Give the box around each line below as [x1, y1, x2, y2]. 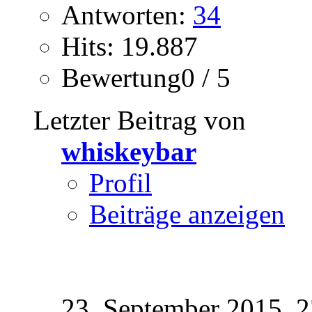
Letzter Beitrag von [33, 104, 246, 135]
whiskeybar [61, 136, 196, 166]
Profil [89, 167, 152, 198]
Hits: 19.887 [61, 31, 198, 61]
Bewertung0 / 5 [61, 62, 231, 93]
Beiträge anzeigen [89, 198, 285, 229]
